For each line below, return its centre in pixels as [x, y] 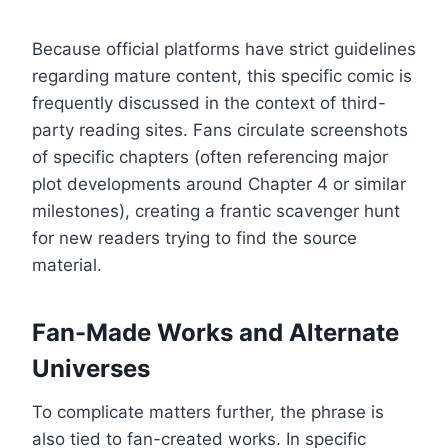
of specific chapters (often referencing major [210, 156]
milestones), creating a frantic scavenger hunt [216, 210]
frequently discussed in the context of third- [209, 102]
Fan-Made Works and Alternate [215, 332]
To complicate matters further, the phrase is [208, 411]
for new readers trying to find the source [194, 237]
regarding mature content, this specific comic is [222, 75]
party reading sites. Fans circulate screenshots [220, 129]
